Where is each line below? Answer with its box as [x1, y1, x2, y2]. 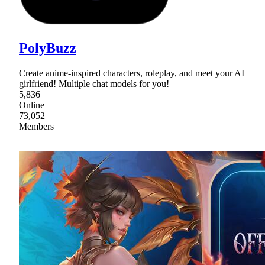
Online [19, 99, 44, 110]
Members [19, 121, 54, 131]
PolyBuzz [19, 40, 76, 56]
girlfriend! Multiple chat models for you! [19, 78, 169, 89]
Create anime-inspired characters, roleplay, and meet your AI [19, 67, 244, 78]
